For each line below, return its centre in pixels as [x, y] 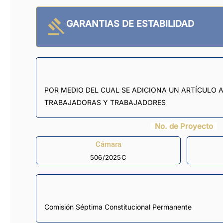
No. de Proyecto [184, 126]
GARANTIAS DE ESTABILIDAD [130, 24]
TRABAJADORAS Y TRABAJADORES [105, 103]
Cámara [108, 144]
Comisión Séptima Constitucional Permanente [118, 207]
